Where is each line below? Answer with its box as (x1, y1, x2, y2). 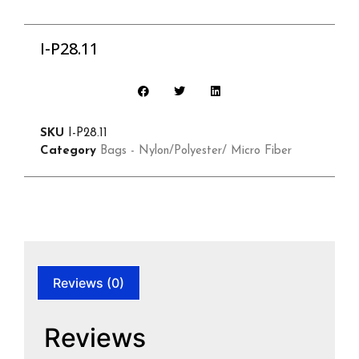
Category (40, 145, 96, 158)
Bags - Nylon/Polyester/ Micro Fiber (100, 145, 292, 158)
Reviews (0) (53, 275, 125, 292)
